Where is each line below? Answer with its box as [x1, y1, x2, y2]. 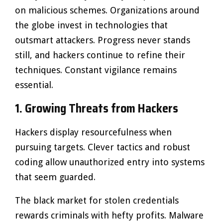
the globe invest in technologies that [15, 20, 168, 30]
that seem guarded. [15, 172, 96, 182]
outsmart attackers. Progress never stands [15, 35, 190, 45]
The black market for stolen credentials [15, 195, 179, 206]
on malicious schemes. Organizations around [15, 5, 200, 15]
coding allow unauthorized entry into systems [15, 157, 205, 167]
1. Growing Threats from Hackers [15, 99, 178, 118]
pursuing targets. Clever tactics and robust [15, 142, 190, 152]
